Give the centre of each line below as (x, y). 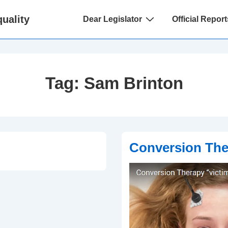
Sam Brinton (133, 83)
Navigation (92, 28)
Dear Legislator (112, 19)
